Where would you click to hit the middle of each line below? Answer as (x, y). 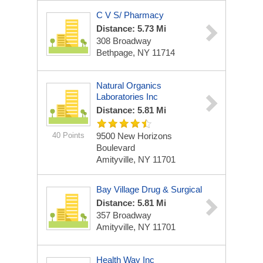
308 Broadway (124, 41)
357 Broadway (124, 215)
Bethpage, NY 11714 (136, 53)
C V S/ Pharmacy (130, 15)
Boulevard (116, 148)
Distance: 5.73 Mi (131, 28)
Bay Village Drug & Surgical (149, 189)
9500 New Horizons (134, 136)
